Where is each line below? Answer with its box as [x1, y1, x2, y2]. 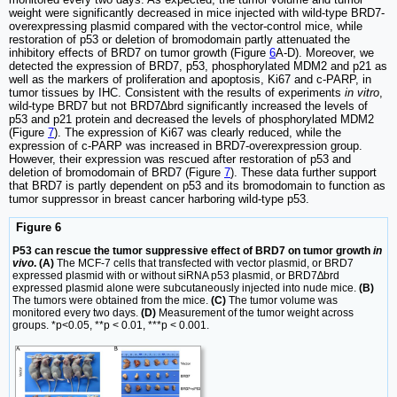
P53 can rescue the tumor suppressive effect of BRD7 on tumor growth [12, 245, 373, 258]
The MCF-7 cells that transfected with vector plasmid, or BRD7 [54, 257, 354, 270]
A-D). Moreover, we [276, 45, 374, 59]
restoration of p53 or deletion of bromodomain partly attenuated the [9, 32, 350, 46]
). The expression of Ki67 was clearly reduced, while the [54, 125, 341, 139]
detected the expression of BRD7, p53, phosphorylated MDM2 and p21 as [9, 58, 387, 73]
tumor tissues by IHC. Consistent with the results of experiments [9, 85, 345, 99]
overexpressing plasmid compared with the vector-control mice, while [9, 19, 362, 33]
